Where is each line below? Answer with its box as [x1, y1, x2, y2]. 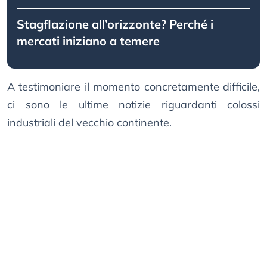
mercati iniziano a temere [17, 33, 160, 49]
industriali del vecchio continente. [7, 116, 172, 130]
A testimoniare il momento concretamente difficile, [7, 80, 260, 94]
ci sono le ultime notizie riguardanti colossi [7, 98, 260, 112]
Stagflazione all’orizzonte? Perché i [17, 17, 213, 32]
